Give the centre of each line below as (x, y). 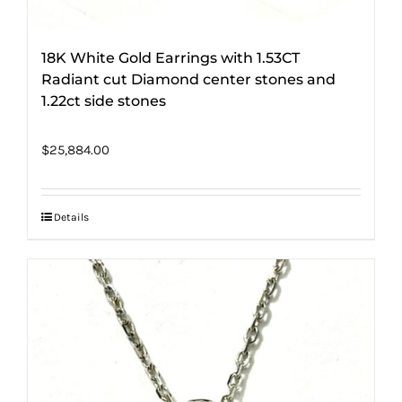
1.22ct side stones (104, 100)
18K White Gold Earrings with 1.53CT (170, 57)
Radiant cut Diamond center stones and (188, 79)
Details (71, 217)
